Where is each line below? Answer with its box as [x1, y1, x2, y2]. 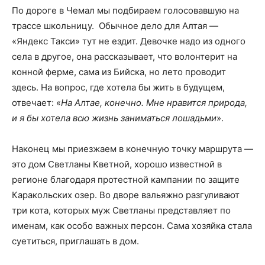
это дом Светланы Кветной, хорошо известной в [12, 158, 222, 170]
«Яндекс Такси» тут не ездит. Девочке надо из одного [12, 35, 245, 47]
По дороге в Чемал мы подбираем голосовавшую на [12, 4, 239, 16]
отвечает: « [12, 96, 61, 108]
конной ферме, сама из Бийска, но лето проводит [12, 66, 226, 77]
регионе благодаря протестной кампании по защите [12, 173, 240, 185]
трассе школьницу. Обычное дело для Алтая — [12, 20, 218, 31]
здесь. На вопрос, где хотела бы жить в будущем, [12, 81, 225, 93]
